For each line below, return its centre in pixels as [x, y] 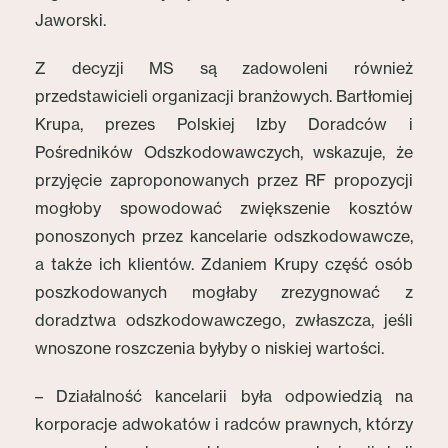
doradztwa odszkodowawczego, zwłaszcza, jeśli [224, 320]
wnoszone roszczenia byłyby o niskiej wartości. [209, 348]
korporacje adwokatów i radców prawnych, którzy [224, 424]
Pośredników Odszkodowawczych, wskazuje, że [224, 152]
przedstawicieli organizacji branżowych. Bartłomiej [224, 96]
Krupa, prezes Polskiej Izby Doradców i [224, 124]
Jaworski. [70, 20]
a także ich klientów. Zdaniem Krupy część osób [224, 264]
